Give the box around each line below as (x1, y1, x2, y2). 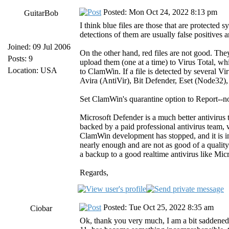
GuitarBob (24, 9, 58, 17)
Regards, (80, 168, 108, 177)
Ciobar (30, 204, 52, 213)
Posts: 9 (8, 54, 33, 63)
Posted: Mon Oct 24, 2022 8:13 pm (101, 8, 217, 16)
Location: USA (8, 66, 57, 75)
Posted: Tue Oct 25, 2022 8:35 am (101, 203, 214, 212)
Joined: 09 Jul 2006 (8, 42, 71, 51)
